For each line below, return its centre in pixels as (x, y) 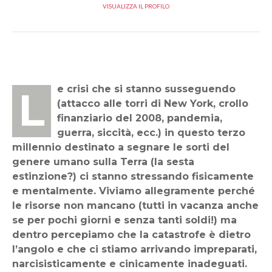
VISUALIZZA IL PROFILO (136, 6)
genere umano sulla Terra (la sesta (103, 162)
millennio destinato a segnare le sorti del (121, 147)
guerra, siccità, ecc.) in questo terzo (151, 133)
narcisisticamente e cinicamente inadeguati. (130, 264)
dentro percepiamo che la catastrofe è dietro (131, 235)
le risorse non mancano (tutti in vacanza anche (135, 206)
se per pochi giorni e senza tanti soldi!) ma (124, 220)
